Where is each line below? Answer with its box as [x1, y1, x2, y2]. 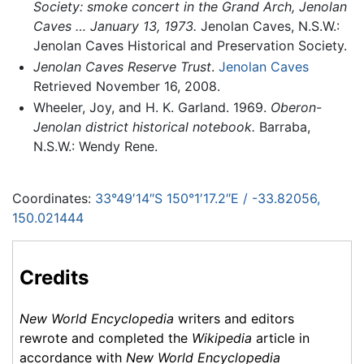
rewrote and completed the [19, 330, 192, 347]
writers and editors [174, 310, 294, 327]
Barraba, [254, 118, 310, 135]
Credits [19, 266, 89, 290]
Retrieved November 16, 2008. [32, 77, 220, 94]
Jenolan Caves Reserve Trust [32, 58, 211, 75]
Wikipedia [192, 330, 252, 347]
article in [252, 330, 310, 347]
